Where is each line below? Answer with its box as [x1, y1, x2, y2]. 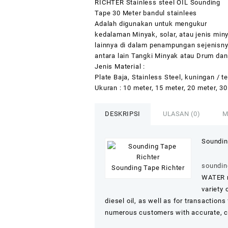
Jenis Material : [95, 63, 146, 70]
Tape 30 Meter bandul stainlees [95, 9, 197, 17]
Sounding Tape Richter [111, 164, 185, 172]
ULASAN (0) [162, 110, 201, 118]
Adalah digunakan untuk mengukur [95, 20, 208, 27]
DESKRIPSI [105, 110, 141, 118]
